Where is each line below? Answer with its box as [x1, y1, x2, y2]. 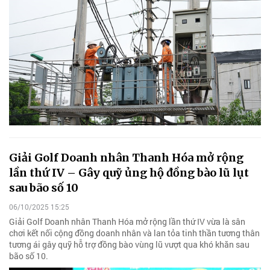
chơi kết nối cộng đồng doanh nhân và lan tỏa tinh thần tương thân [9, 227, 260, 239]
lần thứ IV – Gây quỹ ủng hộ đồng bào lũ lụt [9, 166, 249, 180]
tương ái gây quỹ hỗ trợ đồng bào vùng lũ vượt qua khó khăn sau [9, 238, 250, 250]
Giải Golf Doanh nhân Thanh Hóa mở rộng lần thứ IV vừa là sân [9, 215, 245, 227]
